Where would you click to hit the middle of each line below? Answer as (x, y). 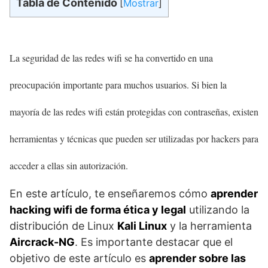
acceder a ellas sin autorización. (69, 165)
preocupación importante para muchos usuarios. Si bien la (118, 84)
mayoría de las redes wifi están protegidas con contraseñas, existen (134, 111)
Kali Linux (142, 226)
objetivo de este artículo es (79, 258)
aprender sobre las (197, 258)
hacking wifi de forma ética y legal (98, 209)
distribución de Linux (63, 226)
